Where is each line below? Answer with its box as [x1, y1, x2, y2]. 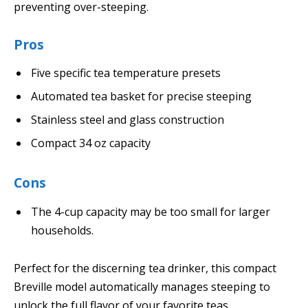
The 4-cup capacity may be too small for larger [31, 203, 270, 219]
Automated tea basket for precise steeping [31, 89, 252, 104]
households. [31, 222, 93, 238]
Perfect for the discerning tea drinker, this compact [14, 261, 276, 276]
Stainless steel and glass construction [31, 112, 224, 128]
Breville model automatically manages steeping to [14, 279, 270, 295]
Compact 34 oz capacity [31, 135, 151, 151]
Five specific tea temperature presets [31, 65, 221, 81]
